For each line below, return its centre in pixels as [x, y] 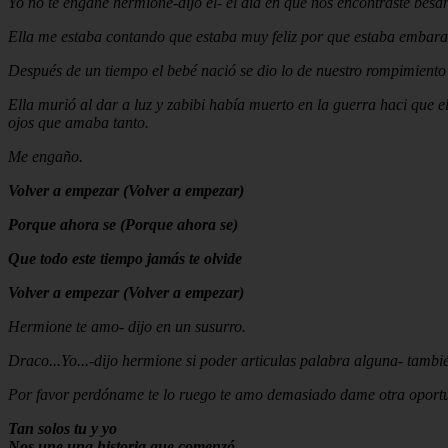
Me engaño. [45, 156]
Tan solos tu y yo [62, 428]
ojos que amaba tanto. [78, 122]
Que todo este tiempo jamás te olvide [125, 258]
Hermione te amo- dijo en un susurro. [127, 326]
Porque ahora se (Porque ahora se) [123, 224]
